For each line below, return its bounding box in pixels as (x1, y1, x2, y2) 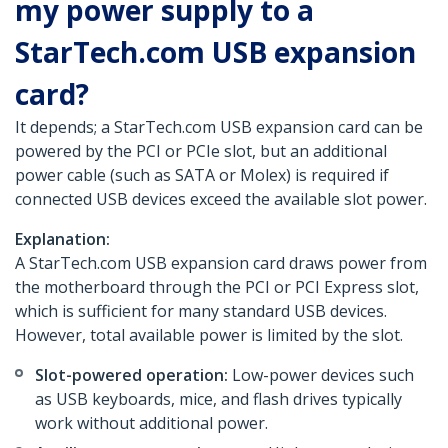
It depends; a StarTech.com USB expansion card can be (15, 116, 423, 139)
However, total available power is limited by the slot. (15, 324, 403, 347)
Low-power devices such (228, 364, 414, 387)
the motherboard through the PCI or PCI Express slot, (15, 276, 419, 299)
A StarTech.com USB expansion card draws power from (15, 252, 427, 275)
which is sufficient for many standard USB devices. (15, 300, 387, 323)
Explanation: (15, 228, 110, 251)
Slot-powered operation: (35, 364, 228, 387)
